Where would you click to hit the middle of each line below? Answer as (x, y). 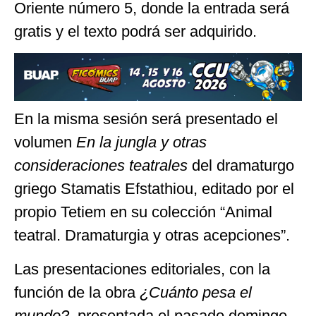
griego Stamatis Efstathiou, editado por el (154, 189)
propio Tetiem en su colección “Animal (143, 212)
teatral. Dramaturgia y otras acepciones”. (152, 236)
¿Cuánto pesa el (196, 292)
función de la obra (77, 292)
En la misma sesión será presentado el (146, 119)
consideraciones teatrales (101, 166)
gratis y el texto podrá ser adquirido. (135, 31)
